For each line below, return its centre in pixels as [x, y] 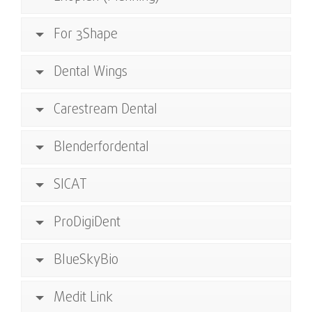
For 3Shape [86, 34]
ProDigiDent [87, 223]
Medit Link [83, 298]
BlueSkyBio [86, 260]
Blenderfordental [101, 147]
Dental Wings [91, 72]
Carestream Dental [106, 110]
